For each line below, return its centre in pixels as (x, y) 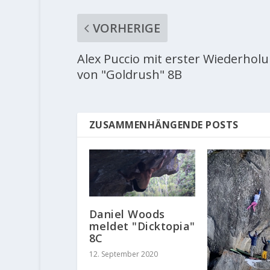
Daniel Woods (127, 214)
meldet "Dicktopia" (142, 226)
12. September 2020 (123, 254)
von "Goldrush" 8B (129, 75)
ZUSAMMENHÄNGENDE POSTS (164, 125)
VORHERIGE (126, 28)
